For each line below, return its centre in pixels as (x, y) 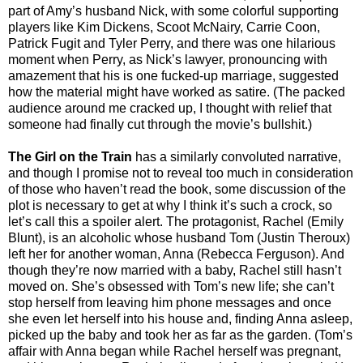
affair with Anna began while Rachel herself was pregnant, (175, 351)
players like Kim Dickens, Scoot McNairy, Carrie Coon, (164, 27)
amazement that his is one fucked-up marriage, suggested (173, 75)
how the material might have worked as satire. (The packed (177, 92)
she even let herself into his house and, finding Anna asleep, (180, 318)
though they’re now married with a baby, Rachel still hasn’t (175, 270)
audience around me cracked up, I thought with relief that (170, 108)
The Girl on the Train (70, 156)
